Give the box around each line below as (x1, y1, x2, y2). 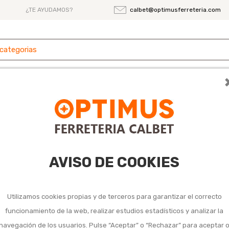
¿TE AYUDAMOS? (26, 6, 73, 13)
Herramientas (112, 85, 158, 94)
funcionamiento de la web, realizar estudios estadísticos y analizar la (5, 207, 224, 215)
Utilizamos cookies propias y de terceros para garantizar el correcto (7, 192, 222, 200)
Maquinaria (189, 85, 225, 94)
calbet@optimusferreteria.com (129, 6, 221, 13)
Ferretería (45, 85, 79, 94)
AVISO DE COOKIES (49, 153, 180, 171)
